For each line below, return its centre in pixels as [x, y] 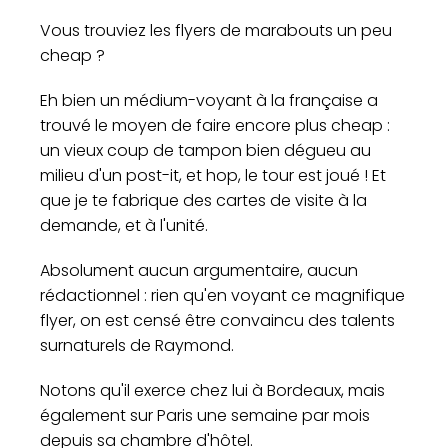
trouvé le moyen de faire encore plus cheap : [215, 126]
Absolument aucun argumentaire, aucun [199, 271]
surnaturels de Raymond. [137, 346]
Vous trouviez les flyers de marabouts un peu [216, 31]
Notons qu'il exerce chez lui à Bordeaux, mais [212, 391]
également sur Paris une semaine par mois [205, 416]
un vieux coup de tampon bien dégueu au [205, 151]
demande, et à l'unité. [124, 226]
